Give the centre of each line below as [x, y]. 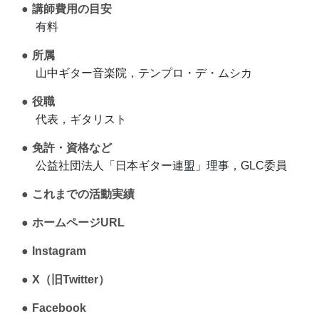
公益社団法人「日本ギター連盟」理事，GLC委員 [161, 166]
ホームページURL [78, 223]
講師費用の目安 [72, 9]
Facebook [59, 308]
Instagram [59, 251]
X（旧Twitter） [70, 280]
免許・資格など [72, 148]
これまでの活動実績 [83, 194]
